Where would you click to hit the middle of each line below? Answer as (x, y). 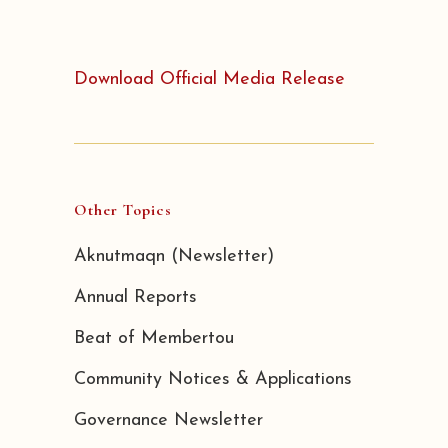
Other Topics (123, 209)
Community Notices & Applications (213, 379)
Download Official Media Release (209, 79)
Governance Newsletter (168, 420)
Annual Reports (135, 297)
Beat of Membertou (154, 338)
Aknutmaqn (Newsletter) (174, 256)
